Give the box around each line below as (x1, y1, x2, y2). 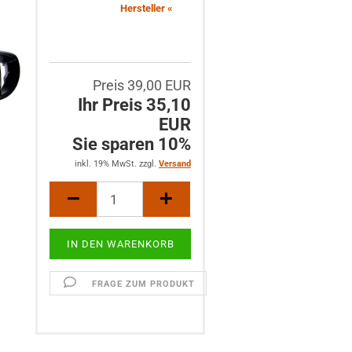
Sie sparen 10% (71, 134, 191, 154)
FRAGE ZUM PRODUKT (91, 279, 195, 289)
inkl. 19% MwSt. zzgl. (74, 159, 159, 169)
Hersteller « (120, 2, 174, 14)
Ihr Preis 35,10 (77, 95, 191, 115)
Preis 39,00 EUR (92, 77, 191, 93)
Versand (158, 159, 191, 169)
